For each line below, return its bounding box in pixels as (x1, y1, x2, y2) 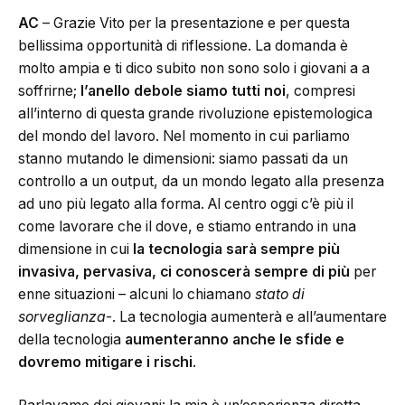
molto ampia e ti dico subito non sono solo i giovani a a (18, 60, 370, 78)
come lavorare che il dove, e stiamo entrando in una (18, 218, 356, 236)
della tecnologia (18, 331, 125, 349)
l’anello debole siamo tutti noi (80, 82, 286, 100)
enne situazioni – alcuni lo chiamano (18, 286, 255, 304)
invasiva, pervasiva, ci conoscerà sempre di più (18, 263, 350, 281)
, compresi (286, 82, 355, 100)
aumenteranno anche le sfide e (125, 331, 344, 349)
